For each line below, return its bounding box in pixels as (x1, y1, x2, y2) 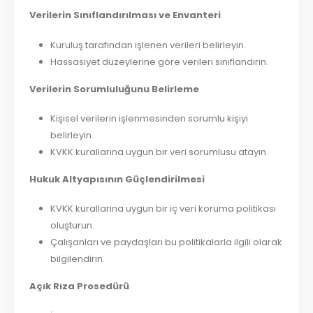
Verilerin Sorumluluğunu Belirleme (29, 82, 200, 96)
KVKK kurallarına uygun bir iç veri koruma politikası (50, 202, 276, 216)
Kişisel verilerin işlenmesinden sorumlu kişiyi (50, 112, 248, 126)
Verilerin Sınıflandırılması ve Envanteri (29, 8, 221, 22)
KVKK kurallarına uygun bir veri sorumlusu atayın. (50, 145, 268, 159)
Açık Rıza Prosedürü (29, 279, 130, 293)
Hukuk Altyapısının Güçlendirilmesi (29, 172, 205, 186)
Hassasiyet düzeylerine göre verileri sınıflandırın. (50, 54, 268, 68)
